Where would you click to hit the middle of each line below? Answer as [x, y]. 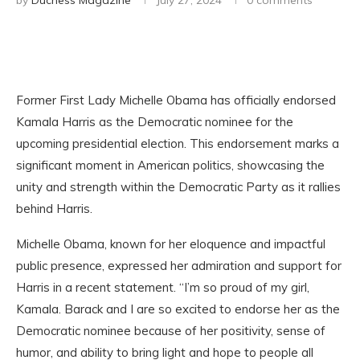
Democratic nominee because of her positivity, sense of [171, 331]
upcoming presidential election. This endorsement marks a [178, 143]
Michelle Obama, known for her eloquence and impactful [171, 244]
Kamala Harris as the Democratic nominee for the [155, 122]
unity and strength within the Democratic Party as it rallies [178, 187]
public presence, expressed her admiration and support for [179, 266]
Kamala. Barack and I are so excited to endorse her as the [178, 309]
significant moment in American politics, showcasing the [170, 165]
